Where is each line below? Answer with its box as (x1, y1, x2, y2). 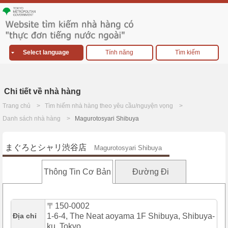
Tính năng (105, 49, 134, 56)
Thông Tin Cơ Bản (43, 167, 111, 177)
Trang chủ (3, 102, 31, 110)
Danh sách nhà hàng (3, 115, 61, 123)
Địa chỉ (13, 212, 37, 220)
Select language (23, 49, 70, 56)
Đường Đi (132, 167, 169, 177)
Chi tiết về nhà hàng (4, 87, 81, 96)
